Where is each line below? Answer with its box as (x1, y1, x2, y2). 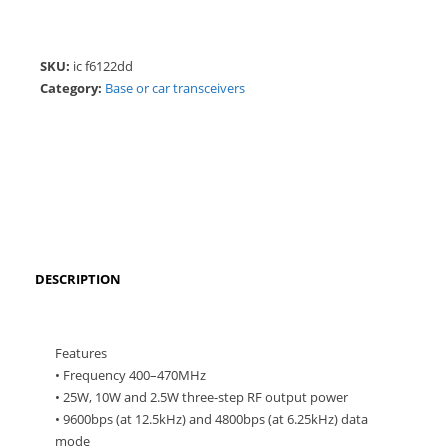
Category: (40, 79, 105, 98)
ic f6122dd (73, 57, 133, 76)
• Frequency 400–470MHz (55, 366, 206, 385)
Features (55, 344, 107, 363)
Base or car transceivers (105, 79, 245, 98)
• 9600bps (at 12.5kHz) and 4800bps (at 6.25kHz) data (55, 410, 368, 429)
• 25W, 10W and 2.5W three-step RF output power (55, 388, 348, 407)
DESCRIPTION (35, 270, 121, 289)
